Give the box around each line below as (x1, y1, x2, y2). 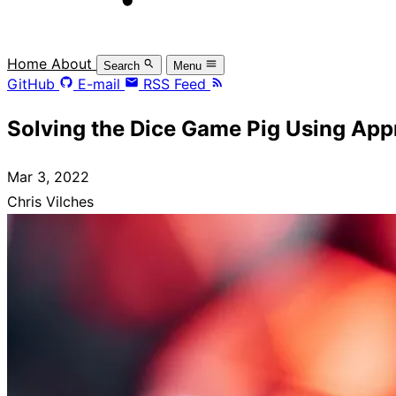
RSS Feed (143, 74, 206, 93)
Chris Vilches (7, 193, 94, 211)
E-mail (78, 74, 120, 93)
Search (103, 58, 140, 72)
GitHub (7, 74, 55, 93)
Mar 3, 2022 (7, 168, 89, 187)
